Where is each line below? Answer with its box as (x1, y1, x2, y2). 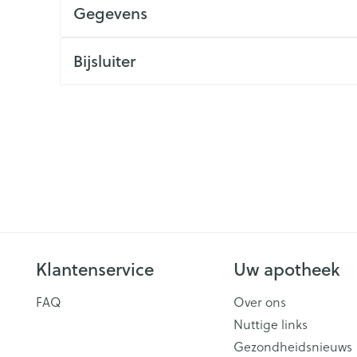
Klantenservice (36, 257, 155, 281)
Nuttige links (233, 315, 308, 333)
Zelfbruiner (99, 22, 165, 40)
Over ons (233, 292, 286, 311)
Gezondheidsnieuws (233, 337, 352, 355)
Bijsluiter (73, 49, 135, 73)
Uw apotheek (233, 257, 340, 281)
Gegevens (73, 2, 147, 25)
